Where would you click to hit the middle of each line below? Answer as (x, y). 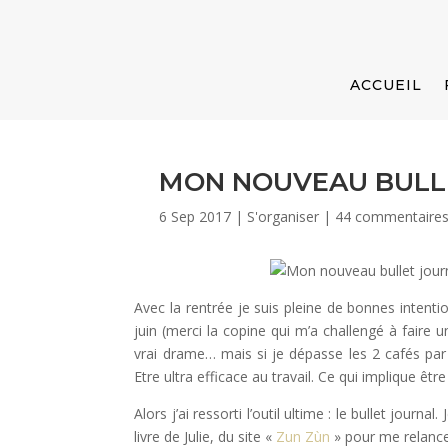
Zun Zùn (303, 436)
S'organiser (283, 216)
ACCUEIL (385, 85)
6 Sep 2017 (195, 216)
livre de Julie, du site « (205, 436)
